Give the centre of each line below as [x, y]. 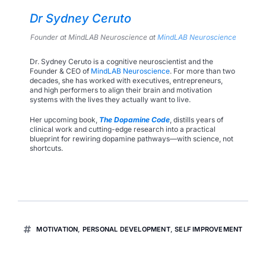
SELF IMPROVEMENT [209, 229]
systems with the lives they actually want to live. [110, 99]
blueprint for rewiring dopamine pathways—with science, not [132, 138]
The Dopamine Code [134, 119]
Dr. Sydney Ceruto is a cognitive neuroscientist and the [121, 61]
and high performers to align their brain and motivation [121, 90]
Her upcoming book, [64, 119]
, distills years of [197, 119]
